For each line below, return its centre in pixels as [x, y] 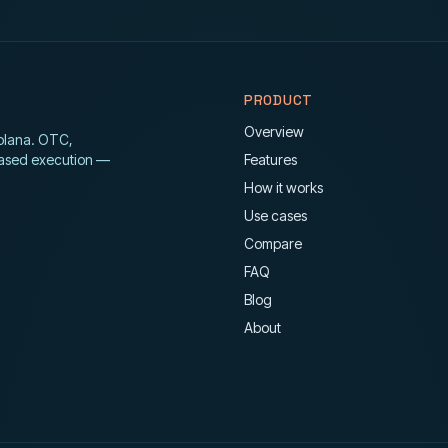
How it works [283, 187]
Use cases [275, 215]
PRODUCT [278, 100]
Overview [274, 131]
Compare [273, 243]
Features [270, 159]
